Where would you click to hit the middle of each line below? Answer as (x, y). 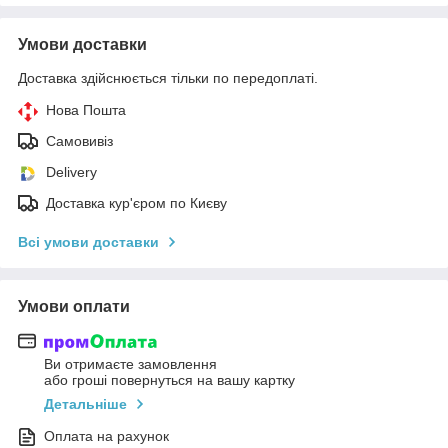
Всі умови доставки (88, 241)
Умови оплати (74, 306)
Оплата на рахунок (106, 436)
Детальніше (85, 404)
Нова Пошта (86, 109)
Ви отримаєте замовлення (130, 364)
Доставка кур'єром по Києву (136, 202)
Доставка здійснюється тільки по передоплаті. (168, 77)
